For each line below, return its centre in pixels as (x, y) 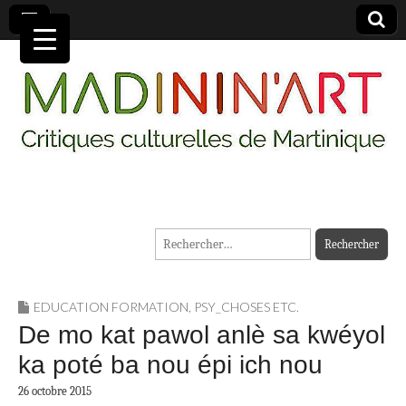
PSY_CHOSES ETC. (246, 307)
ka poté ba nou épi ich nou (170, 365)
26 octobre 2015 (55, 391)
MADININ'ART (149, 218)
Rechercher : (188, 239)
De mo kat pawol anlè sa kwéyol (202, 335)
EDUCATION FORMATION (111, 307)
